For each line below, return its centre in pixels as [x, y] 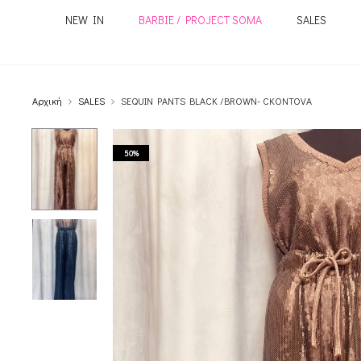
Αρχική [47, 101]
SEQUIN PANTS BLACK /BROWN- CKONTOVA [216, 101]
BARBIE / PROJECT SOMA [200, 20]
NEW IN [84, 20]
